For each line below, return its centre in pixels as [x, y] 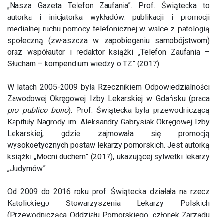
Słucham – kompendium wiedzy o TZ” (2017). [84, 64]
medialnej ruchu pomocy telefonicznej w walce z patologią [108, 29]
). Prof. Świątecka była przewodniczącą [139, 110]
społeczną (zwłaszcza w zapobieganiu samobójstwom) [108, 40]
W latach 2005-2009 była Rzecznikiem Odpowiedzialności [108, 87]
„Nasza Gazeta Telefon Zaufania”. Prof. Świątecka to [108, 6]
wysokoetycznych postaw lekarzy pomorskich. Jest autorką [108, 145]
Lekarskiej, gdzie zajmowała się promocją [108, 133]
